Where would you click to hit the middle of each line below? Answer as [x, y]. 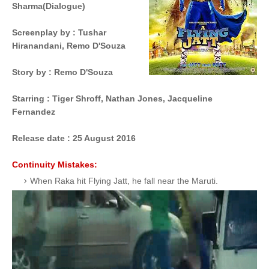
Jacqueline [190, 98]
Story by [29, 72]
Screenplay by [41, 32]
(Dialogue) [64, 6]
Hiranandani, [39, 46]
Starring [28, 98]
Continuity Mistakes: [55, 165]
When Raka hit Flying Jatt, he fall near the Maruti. [124, 181]
